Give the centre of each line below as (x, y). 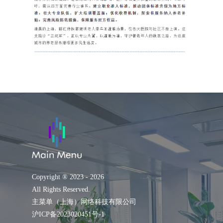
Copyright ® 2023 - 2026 (68, 177)
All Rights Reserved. (61, 189)
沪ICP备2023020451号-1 (68, 214)
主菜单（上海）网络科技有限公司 (84, 202)
